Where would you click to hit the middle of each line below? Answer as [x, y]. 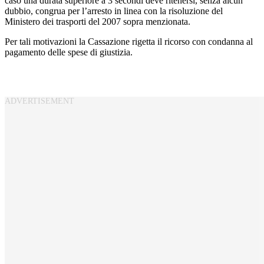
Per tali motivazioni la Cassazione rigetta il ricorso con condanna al [129, 41]
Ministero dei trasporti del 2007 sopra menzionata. [98, 21]
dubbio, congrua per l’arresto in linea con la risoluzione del [114, 11]
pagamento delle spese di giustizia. [69, 52]
